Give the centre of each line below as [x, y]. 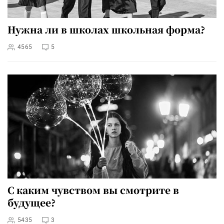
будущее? [31, 202]
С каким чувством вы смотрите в [93, 189]
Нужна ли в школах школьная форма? [106, 29]
